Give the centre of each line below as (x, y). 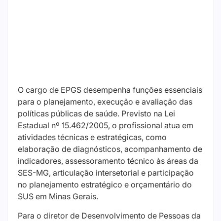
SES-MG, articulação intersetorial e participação (106, 173)
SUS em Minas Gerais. (58, 197)
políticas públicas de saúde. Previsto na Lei (96, 114)
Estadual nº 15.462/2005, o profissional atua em (106, 126)
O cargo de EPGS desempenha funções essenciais (110, 90)
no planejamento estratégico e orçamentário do (105, 185)
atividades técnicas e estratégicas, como (92, 137)
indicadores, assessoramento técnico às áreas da (108, 161)
